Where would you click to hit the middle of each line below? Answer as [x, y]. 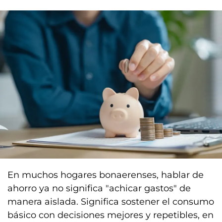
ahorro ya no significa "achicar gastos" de [99, 188]
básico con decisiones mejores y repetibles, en [111, 215]
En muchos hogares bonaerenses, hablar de [106, 175]
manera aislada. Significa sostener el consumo [111, 201]
